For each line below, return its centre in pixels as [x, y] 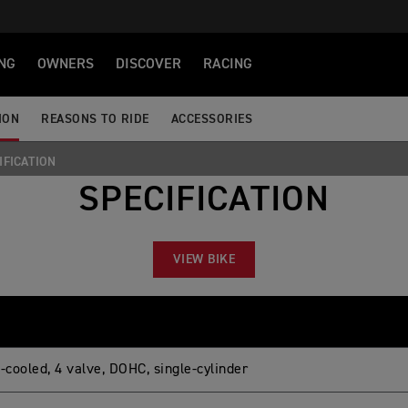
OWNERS [66, 65]
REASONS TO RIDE [95, 119]
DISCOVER [148, 65]
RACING [228, 65]
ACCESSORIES [211, 119]
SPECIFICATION [204, 200]
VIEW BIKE [204, 260]
